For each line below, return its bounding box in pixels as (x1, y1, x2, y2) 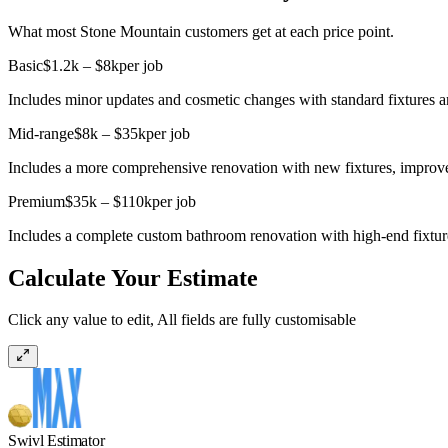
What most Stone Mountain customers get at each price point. (8, 22, 394, 40)
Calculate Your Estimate (8, 264, 258, 291)
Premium (8, 192, 65, 210)
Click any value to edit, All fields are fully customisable (8, 311, 356, 329)
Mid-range (8, 124, 74, 142)
